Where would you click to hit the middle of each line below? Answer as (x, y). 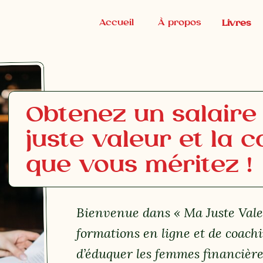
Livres (237, 23)
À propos (179, 22)
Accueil (116, 22)
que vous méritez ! (139, 164)
